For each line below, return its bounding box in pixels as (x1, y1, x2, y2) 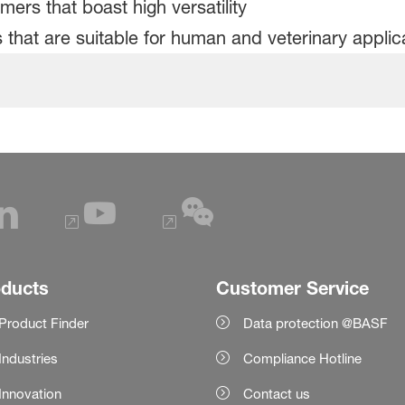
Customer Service (215, 277, 369, 298)
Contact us (242, 384, 310, 402)
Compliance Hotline (242, 349, 362, 367)
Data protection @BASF (242, 314, 388, 332)
